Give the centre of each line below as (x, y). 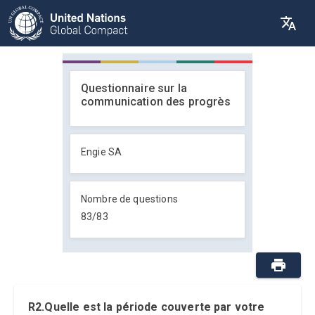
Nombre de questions (129, 199)
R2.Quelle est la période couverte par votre (147, 307)
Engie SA (102, 152)
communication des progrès (156, 102)
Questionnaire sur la (134, 88)
